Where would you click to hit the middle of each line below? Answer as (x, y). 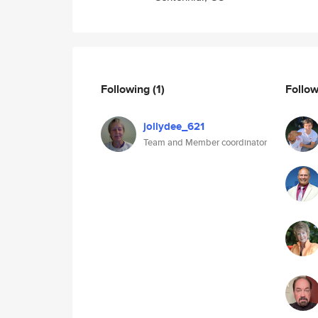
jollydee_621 (174, 126)
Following (127, 89)
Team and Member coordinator (205, 142)
